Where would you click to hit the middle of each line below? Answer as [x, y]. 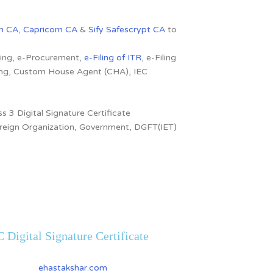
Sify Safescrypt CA [127, 29]
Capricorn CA [50, 29]
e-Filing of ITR [113, 57]
